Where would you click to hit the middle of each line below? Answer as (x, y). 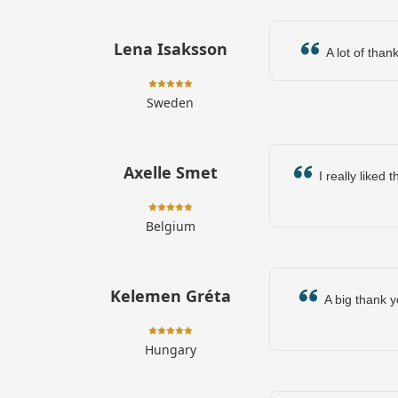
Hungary (170, 350)
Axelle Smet (170, 172)
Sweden (171, 103)
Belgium (170, 226)
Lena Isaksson (170, 49)
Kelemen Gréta (170, 296)
